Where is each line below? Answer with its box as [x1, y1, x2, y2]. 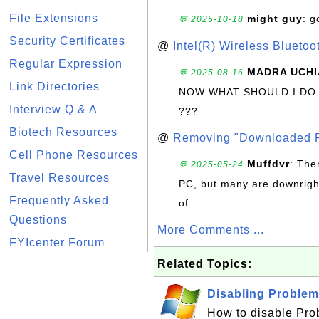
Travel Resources [9, 172, 110, 184]
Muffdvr [247, 158, 290, 169]
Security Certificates [9, 35, 125, 47]
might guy [247, 13, 303, 24]
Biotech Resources [9, 126, 117, 138]
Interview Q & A [9, 103, 98, 115]
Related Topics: [157, 258, 252, 270]
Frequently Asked [9, 194, 109, 206]
